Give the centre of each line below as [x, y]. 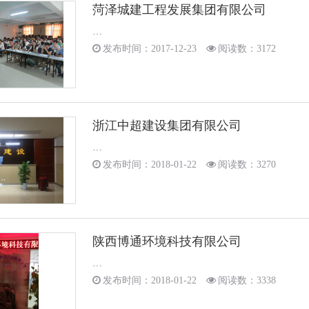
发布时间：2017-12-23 [150, 49]
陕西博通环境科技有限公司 [167, 241]
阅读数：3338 [247, 280]
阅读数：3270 [247, 165]
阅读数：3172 [247, 49]
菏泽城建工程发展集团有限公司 [179, 10]
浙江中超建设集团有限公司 [167, 126]
